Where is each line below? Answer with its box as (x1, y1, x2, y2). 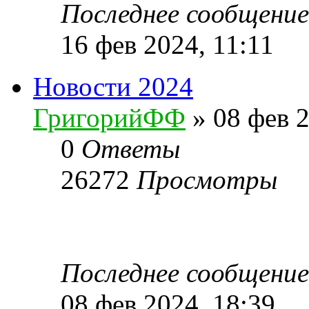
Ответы (81, 133, 180, 163)
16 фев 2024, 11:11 (61, 29, 274, 59)
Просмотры (137, 164, 277, 195)
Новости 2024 (33, 71, 193, 101)
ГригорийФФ (33, 102, 186, 132)
